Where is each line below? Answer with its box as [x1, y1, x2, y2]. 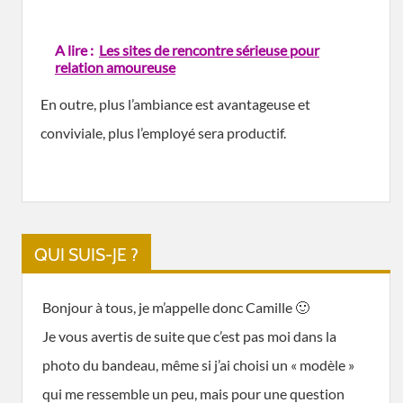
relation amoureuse [55, 58, 175, 76]
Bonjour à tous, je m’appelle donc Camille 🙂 [42, 299, 309, 316]
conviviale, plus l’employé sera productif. [40, 123, 286, 141]
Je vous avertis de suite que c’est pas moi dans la [42, 327, 336, 345]
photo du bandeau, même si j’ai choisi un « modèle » [42, 356, 354, 373]
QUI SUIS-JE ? [34, 244, 139, 265]
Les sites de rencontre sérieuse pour [99, 40, 319, 58]
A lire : [55, 40, 94, 58]
